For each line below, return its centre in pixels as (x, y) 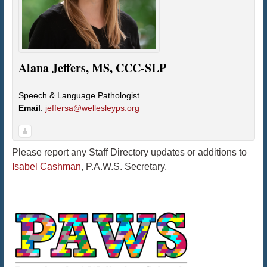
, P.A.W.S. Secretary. (124, 166)
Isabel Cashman (46, 166)
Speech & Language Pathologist (79, 95)
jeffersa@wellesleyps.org (92, 108)
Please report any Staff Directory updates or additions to (129, 152)
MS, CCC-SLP (129, 67)
